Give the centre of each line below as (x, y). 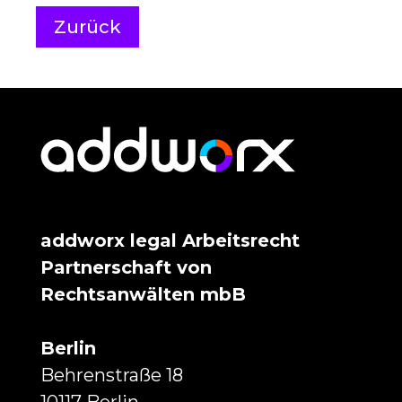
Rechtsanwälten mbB (143, 295)
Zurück (87, 26)
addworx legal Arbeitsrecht (170, 241)
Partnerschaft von (126, 268)
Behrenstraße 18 (111, 376)
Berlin (68, 349)
